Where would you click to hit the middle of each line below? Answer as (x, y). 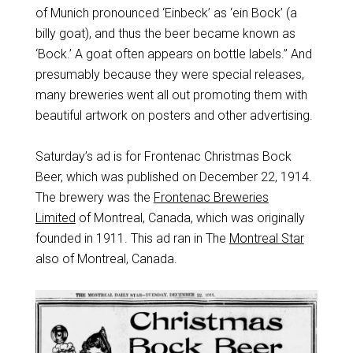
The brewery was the (94, 197)
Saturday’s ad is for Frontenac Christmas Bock (163, 156)
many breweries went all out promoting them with (171, 95)
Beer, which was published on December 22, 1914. (173, 176)
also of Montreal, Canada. (106, 258)
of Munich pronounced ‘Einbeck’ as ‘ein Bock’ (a (166, 13)
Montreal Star (266, 238)
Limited (55, 217)
